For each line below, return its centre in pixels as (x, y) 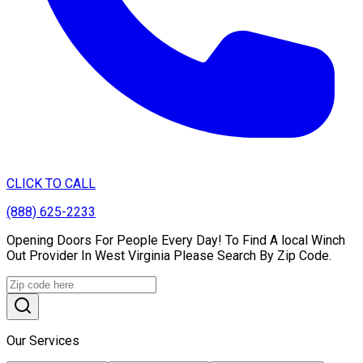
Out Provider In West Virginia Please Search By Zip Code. (169, 255)
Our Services (43, 340)
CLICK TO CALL (51, 183)
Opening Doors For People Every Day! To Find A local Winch (176, 240)
